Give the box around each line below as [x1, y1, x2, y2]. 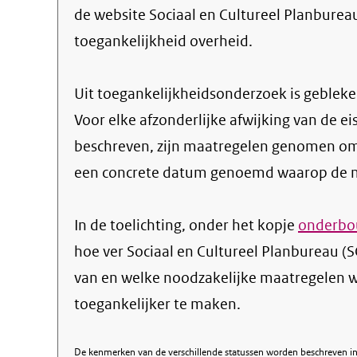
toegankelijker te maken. [74, 294, 241, 314]
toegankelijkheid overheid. [74, 31, 253, 51]
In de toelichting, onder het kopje [74, 215, 298, 235]
